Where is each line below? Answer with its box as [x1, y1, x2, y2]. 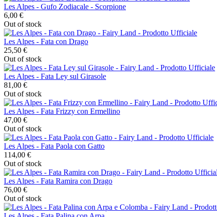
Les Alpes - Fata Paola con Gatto [4, 141, 105, 150]
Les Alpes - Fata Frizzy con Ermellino [4, 107, 120, 115]
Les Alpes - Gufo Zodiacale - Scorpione [4, 2, 126, 11]
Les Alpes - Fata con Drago [4, 37, 88, 46]
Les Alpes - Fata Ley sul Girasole [4, 72, 106, 80]
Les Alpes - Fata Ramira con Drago [4, 176, 112, 185]
